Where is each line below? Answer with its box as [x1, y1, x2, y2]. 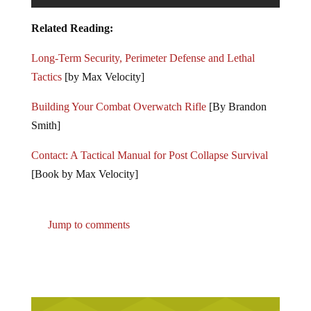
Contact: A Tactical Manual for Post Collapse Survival [31, 149, 268, 161]
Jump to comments [44, 218, 130, 230]
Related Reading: [31, 22, 113, 34]
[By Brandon [205, 100, 267, 112]
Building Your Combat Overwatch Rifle [31, 100, 206, 112]
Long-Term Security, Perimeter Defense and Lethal [31, 51, 255, 64]
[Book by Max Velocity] [31, 167, 138, 180]
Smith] [31, 119, 60, 131]
